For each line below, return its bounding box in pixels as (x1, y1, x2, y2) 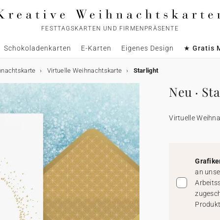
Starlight (133, 67, 159, 74)
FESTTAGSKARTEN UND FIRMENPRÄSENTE (41, 25, 179, 32)
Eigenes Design (121, 44, 174, 52)
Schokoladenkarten (3, 44, 71, 52)
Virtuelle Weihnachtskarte (47, 67, 122, 74)
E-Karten (81, 44, 111, 52)
